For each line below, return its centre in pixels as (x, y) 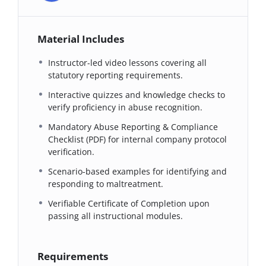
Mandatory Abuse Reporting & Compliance (133, 126)
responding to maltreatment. (106, 183)
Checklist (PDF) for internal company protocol (138, 139)
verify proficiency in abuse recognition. (126, 107)
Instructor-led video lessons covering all (128, 62)
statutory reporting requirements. (116, 75)
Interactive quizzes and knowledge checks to (137, 94)
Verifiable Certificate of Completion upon (129, 203)
